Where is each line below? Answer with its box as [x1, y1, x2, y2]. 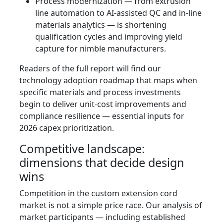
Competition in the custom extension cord [19, 188, 177, 199]
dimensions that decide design [19, 155, 184, 171]
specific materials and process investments [19, 87, 181, 98]
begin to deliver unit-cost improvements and [19, 99, 186, 110]
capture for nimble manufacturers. [35, 43, 166, 55]
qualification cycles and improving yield [35, 31, 182, 43]
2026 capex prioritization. [19, 122, 114, 134]
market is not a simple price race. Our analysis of [19, 200, 202, 211]
